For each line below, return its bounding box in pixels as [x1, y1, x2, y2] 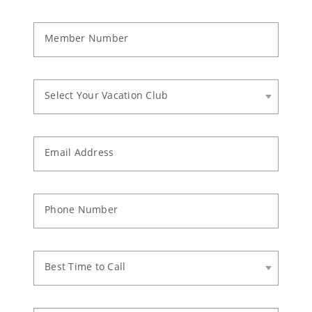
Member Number [45, 31, 129, 45]
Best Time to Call [45, 259, 126, 273]
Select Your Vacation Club [45, 88, 169, 102]
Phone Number [45, 202, 118, 216]
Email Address [45, 145, 114, 159]
